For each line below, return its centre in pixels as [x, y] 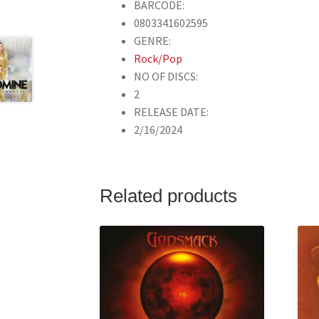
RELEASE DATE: [172, 112]
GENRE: [153, 41]
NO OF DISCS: [166, 77]
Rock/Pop [158, 59]
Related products [169, 195]
